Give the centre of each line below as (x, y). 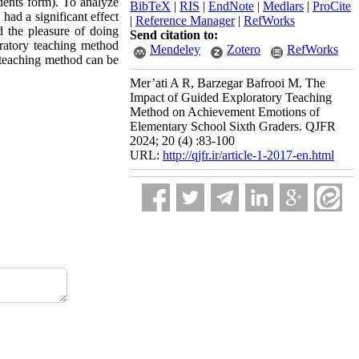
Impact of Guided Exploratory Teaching (231, 97)
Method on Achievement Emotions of (225, 112)
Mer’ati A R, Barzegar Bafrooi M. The (228, 83)
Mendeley (175, 49)
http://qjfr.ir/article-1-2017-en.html (248, 155)
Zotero (244, 49)
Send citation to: (174, 35)
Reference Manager (185, 20)
